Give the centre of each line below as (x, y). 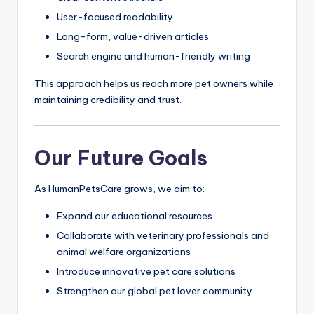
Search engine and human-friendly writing (153, 56)
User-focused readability (115, 16)
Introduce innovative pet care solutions (146, 272)
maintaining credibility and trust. (108, 99)
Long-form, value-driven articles (133, 36)
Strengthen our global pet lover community (155, 291)
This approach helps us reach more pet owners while (154, 83)
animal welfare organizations (124, 252)
